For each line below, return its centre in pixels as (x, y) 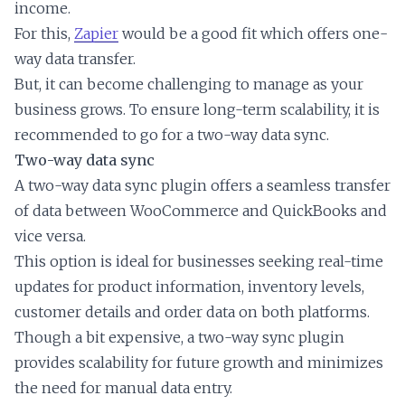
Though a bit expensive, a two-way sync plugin (179, 338)
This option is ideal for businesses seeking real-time (199, 262)
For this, (44, 34)
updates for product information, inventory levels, (189, 287)
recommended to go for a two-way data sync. (172, 135)
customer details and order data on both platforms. (192, 312)
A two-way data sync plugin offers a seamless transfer (202, 186)
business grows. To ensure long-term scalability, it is (197, 110)
